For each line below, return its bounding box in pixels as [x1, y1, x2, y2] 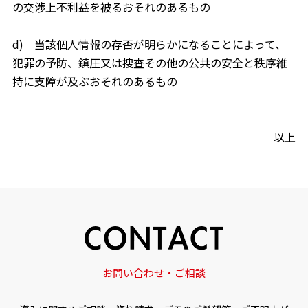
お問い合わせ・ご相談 [102, 265, 206, 280]
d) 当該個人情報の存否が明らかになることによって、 [12, 36, 286, 52]
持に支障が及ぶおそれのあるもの [12, 73, 177, 89]
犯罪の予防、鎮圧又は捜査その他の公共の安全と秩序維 [12, 54, 287, 71]
